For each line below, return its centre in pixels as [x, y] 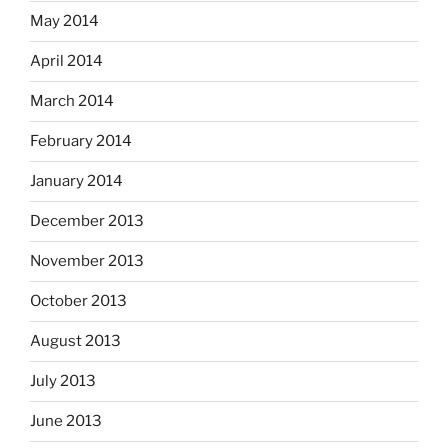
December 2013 [87, 221]
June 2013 [66, 421]
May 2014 [64, 21]
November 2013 [87, 261]
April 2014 [66, 61]
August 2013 [75, 341]
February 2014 [81, 141]
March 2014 [72, 101]
